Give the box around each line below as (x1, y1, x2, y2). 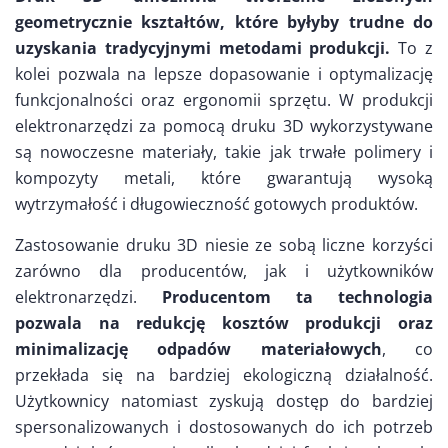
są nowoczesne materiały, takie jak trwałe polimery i (15, 141, 433, 164)
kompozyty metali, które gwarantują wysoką (15, 167, 433, 190)
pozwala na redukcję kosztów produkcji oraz (15, 312, 433, 335)
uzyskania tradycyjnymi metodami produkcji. (15, 37, 391, 60)
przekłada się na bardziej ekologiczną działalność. (15, 364, 433, 387)
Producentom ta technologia (162, 286, 433, 309)
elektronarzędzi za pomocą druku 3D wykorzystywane (15, 115, 433, 138)
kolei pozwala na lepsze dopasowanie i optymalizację (15, 63, 433, 86)
